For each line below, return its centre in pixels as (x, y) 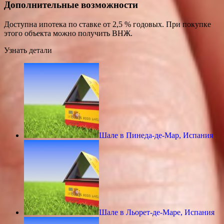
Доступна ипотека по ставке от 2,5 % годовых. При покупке (107, 24)
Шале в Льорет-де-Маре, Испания (157, 212)
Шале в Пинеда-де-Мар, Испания (156, 135)
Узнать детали (28, 50)
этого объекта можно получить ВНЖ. (68, 33)
